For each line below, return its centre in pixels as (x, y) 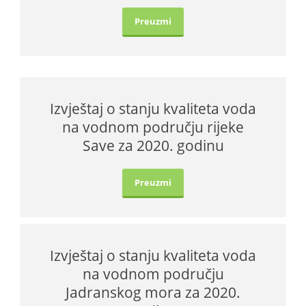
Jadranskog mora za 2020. (153, 292)
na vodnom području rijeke (153, 127)
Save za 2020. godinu (153, 145)
